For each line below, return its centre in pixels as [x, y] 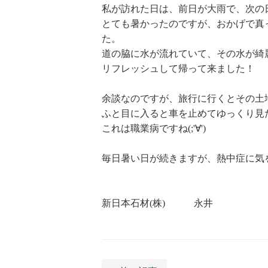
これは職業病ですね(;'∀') [154, 129]
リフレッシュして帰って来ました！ [178, 69]
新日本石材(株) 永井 [157, 203]
